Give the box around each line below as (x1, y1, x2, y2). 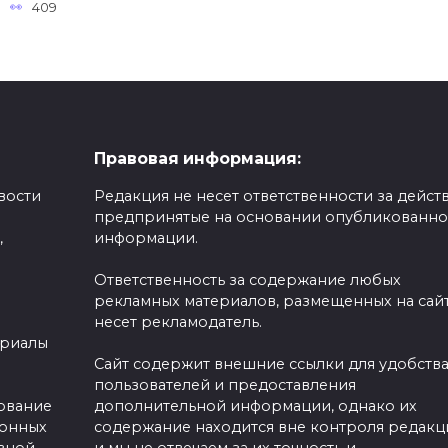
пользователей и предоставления (93, 376, 356, 395)
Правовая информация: (93, 149, 301, 169)
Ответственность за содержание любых (93, 271, 401, 290)
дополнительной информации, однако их (93, 397, 417, 416)
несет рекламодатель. (93, 313, 262, 332)
